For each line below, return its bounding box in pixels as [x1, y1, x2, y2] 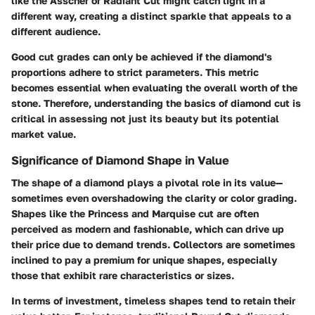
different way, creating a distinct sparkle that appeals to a [11, 10, 291, 22]
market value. [11, 128, 76, 141]
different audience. [11, 25, 101, 38]
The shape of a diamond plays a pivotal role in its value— [11, 176, 283, 189]
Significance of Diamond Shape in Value [11, 153, 229, 168]
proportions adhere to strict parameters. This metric [11, 66, 259, 79]
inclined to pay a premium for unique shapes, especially [11, 254, 277, 266]
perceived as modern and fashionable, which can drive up [11, 223, 284, 236]
